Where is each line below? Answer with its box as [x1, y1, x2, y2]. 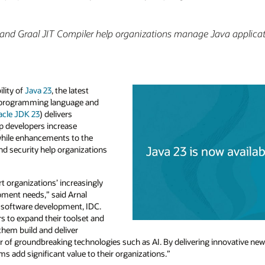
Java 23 [25, 84, 51, 96]
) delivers [40, 108, 72, 119]
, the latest [51, 84, 89, 96]
